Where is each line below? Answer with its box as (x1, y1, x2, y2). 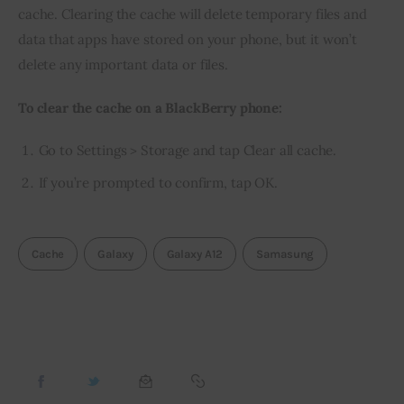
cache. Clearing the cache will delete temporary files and (18, 5, 371, 23)
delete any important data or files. (18, 56, 228, 73)
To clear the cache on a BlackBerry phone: (18, 98, 282, 116)
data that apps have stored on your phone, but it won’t (18, 31, 361, 48)
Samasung (256, 246, 315, 261)
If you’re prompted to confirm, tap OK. (38, 174, 278, 192)
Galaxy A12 (166, 246, 224, 261)
